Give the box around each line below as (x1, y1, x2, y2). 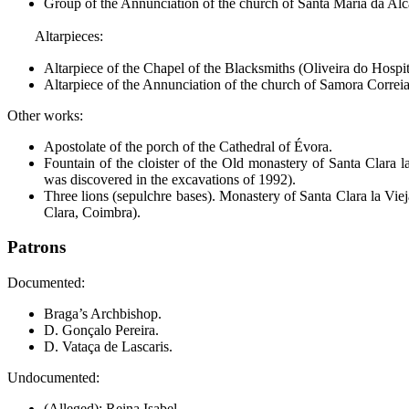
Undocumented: (7, 370, 100, 386)
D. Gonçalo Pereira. (44, 322, 159, 339)
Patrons (7, 237, 66, 257)
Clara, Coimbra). (44, 204, 141, 220)
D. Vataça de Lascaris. (44, 339, 173, 355)
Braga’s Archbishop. (44, 306, 162, 322)
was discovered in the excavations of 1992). (44, 171, 296, 187)
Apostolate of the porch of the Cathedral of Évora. (44, 138, 332, 154)
